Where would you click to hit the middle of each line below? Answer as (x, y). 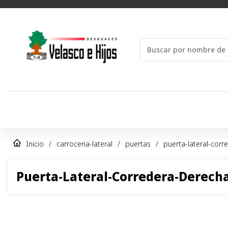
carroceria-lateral (84, 144)
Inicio (35, 144)
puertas (138, 144)
